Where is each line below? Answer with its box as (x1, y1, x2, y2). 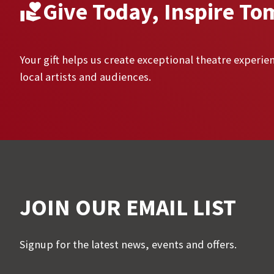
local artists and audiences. (20, 70, 151, 84)
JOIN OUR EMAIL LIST (20, 192, 236, 221)
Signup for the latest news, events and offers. (20, 237, 237, 252)
